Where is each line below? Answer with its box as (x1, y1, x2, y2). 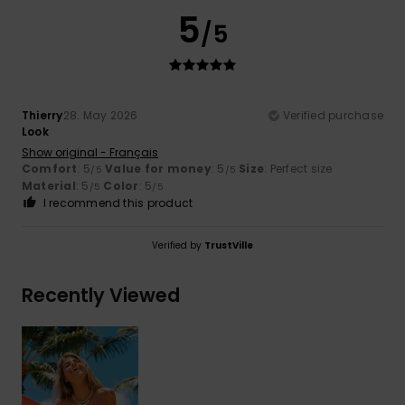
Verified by (152, 238, 204, 252)
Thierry (22, 107, 63, 123)
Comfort (22, 160, 78, 176)
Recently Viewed (22, 281, 180, 308)
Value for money (105, 160, 212, 176)
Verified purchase (282, 107, 383, 123)
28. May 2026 (62, 107, 138, 123)
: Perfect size (264, 160, 333, 176)
